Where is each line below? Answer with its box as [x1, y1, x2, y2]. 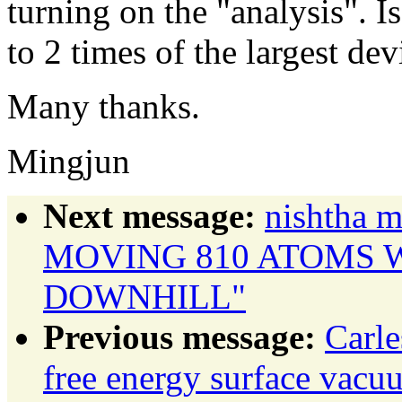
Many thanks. [7, 86, 200, 126]
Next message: [43, 196, 256, 235]
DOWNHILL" [43, 276, 246, 316]
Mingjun [7, 141, 130, 180]
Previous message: [43, 317, 316, 356]
